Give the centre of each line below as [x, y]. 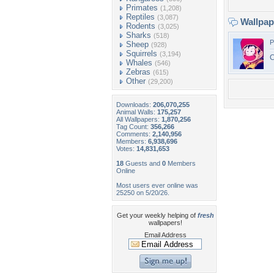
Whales [139, 63]
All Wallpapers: [139, 119]
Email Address [165, 235]
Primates [142, 8]
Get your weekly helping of [157, 215]
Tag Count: [133, 127]
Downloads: [135, 105]
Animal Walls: [137, 112]
